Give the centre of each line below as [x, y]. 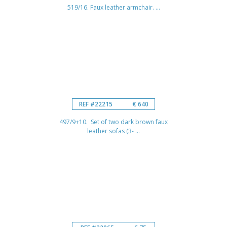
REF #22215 [96, 104]
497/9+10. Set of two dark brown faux [113, 122]
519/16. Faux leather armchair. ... [113, 7]
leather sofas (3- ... [113, 131]
